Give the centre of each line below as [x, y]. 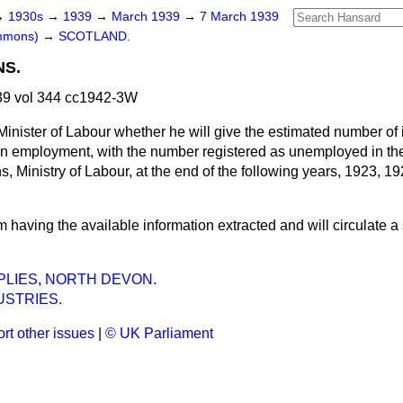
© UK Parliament [159, 333]
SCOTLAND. [94, 36]
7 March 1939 [239, 17]
